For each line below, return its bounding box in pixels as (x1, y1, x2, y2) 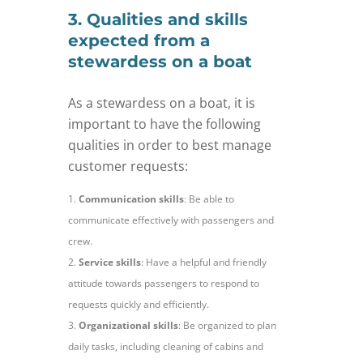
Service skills (79, 255, 141, 270)
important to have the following (68, 115, 261, 134)
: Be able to (184, 192, 234, 207)
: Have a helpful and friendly (141, 255, 267, 270)
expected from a (68, 31, 210, 51)
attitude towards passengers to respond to (68, 276, 259, 291)
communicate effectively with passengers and (68, 213, 274, 228)
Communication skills (79, 192, 184, 207)
